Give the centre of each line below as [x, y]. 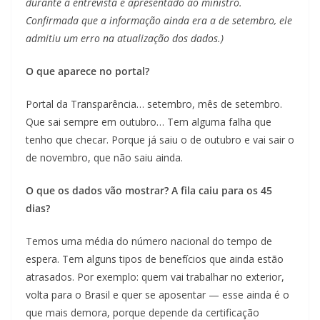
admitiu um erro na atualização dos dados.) [125, 39]
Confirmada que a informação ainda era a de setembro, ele [159, 21]
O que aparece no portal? [87, 71]
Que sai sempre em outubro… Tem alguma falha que [149, 122]
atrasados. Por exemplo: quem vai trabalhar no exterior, [155, 277]
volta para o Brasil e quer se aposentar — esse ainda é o [157, 295]
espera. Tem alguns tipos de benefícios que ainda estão [155, 259]
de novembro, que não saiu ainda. [104, 158]
